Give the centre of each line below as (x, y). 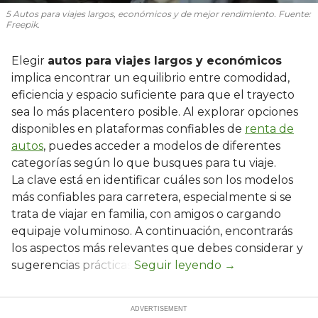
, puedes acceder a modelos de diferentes (162, 146)
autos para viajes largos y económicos (165, 60)
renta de (269, 128)
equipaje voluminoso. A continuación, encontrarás (152, 231)
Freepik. (23, 24)
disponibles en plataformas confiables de (128, 128)
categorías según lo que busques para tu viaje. (144, 163)
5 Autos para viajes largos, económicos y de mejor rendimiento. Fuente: (158, 13)
